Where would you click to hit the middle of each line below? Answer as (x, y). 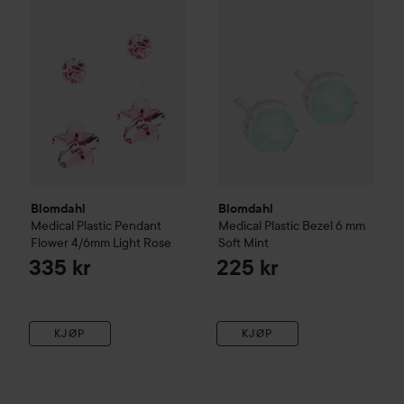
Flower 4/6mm (70, 243)
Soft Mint (243, 243)
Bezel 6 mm (334, 226)
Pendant (138, 226)
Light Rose (142, 243)
